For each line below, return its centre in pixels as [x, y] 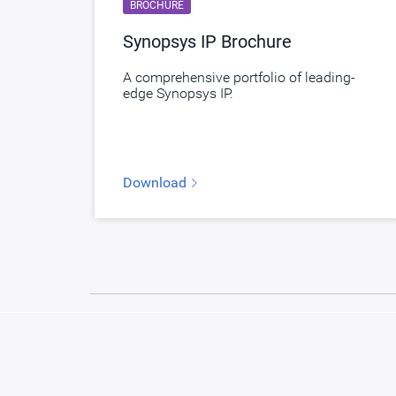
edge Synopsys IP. [178, 93]
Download [156, 182]
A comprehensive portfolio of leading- [239, 77]
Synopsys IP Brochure [207, 41]
